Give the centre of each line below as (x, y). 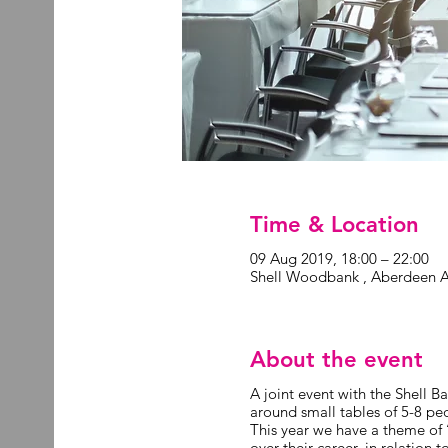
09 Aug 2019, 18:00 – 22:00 (340, 258)
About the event (337, 359)
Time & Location (335, 224)
